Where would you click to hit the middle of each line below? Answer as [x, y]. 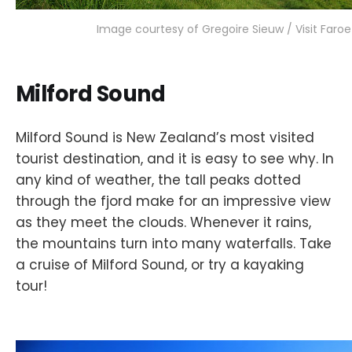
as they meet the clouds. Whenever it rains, [163, 223]
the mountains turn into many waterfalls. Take [174, 244]
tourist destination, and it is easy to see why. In [175, 159]
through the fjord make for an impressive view [173, 202]
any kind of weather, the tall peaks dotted [158, 180]
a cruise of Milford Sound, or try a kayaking [160, 265]
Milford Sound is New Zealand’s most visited [165, 138]
